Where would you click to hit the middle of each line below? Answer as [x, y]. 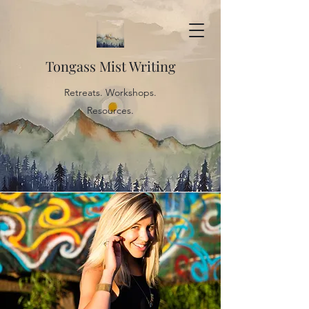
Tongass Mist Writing [110, 66]
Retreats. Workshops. [110, 92]
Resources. [110, 110]
